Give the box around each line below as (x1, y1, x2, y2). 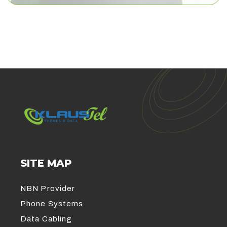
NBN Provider (20, 184, 75, 193)
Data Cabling (20, 215, 72, 223)
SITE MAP (20, 157, 72, 170)
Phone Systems (20, 200, 84, 208)
